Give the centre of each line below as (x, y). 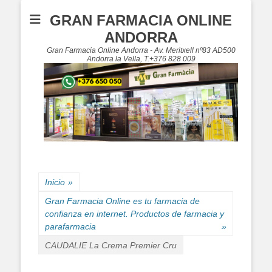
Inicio (55, 182)
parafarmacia (70, 227)
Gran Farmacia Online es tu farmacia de (122, 201)
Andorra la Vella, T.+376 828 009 (141, 59)
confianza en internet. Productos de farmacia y (134, 214)
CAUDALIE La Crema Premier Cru (111, 246)
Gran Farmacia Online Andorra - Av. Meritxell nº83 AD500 (141, 50)
